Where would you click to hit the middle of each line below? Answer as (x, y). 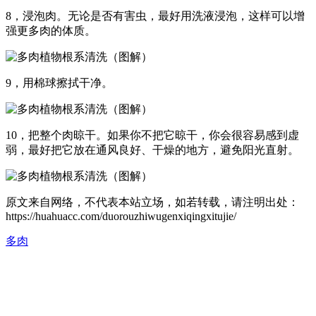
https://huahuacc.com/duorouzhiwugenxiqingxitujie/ (121, 216)
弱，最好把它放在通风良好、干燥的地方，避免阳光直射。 (152, 150)
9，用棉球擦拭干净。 (59, 83)
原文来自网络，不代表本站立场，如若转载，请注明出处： (152, 202)
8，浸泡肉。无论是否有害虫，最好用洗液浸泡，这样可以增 (155, 16)
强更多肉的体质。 (51, 30)
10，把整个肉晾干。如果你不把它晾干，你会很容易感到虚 (152, 135)
